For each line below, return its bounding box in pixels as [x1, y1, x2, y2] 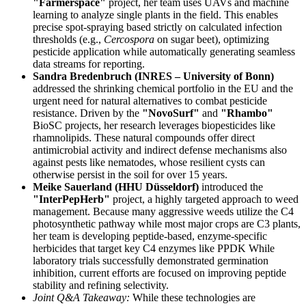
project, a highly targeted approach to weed [110, 193, 298, 205]
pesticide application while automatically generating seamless [33, 45, 295, 57]
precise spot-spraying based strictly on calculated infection [33, 20, 282, 33]
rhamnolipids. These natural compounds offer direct [33, 131, 255, 143]
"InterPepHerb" [33, 193, 110, 205]
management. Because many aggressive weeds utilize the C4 [33, 205, 294, 217]
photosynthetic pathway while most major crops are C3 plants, [33, 217, 301, 229]
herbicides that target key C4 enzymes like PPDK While [33, 242, 275, 254]
